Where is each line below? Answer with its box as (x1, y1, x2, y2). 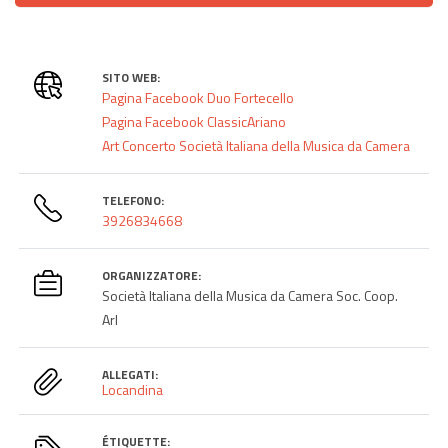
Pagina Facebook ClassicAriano (102, 110, 287, 132)
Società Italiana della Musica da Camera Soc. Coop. (102, 284, 399, 306)
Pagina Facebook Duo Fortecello (102, 86, 295, 108)
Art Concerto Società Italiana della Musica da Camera (102, 134, 411, 156)
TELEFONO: (102, 190, 165, 210)
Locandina (102, 378, 164, 400)
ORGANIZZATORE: (102, 265, 202, 285)
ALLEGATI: (102, 364, 159, 384)
